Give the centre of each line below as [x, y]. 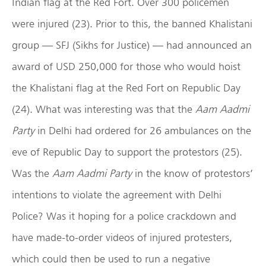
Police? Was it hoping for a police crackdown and [124, 216]
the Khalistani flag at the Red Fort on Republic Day [126, 88]
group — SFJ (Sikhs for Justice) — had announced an [132, 45]
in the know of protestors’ [192, 173]
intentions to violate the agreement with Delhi [117, 195]
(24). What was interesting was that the [104, 109]
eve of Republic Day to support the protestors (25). [127, 152]
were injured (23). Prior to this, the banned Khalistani [132, 24]
